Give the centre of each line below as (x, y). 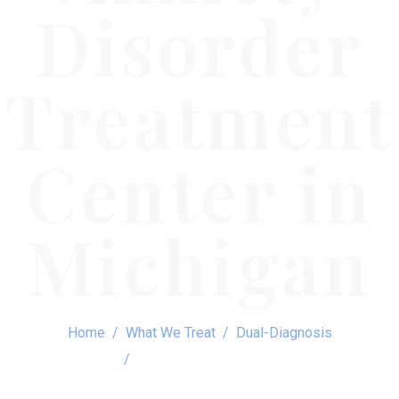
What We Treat (170, 332)
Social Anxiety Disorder (210, 359)
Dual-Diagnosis (284, 332)
